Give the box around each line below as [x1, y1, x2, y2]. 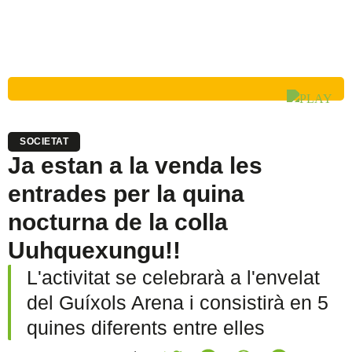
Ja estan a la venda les [8, 152, 262, 178]
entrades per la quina [8, 181, 244, 207]
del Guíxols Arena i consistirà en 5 [27, 291, 328, 313]
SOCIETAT [20, 136, 68, 147]
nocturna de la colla [8, 209, 228, 235]
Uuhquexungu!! [8, 237, 181, 263]
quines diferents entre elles [27, 317, 265, 339]
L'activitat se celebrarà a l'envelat [27, 266, 320, 288]
